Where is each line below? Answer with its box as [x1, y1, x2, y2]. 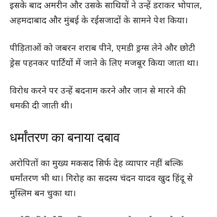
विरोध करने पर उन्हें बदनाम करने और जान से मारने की [10, 85, 186, 97]
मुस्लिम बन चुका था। [10, 188, 76, 200]
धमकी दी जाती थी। [10, 100, 73, 112]
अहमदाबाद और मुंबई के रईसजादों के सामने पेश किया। [10, 15, 188, 27]
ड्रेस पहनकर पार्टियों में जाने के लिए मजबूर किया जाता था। [10, 58, 199, 69]
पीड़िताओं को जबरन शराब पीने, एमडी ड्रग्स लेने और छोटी [10, 43, 195, 54]
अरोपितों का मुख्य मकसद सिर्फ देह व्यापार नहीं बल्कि [10, 158, 183, 170]
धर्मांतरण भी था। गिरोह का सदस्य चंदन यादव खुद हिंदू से [10, 173, 193, 185]
